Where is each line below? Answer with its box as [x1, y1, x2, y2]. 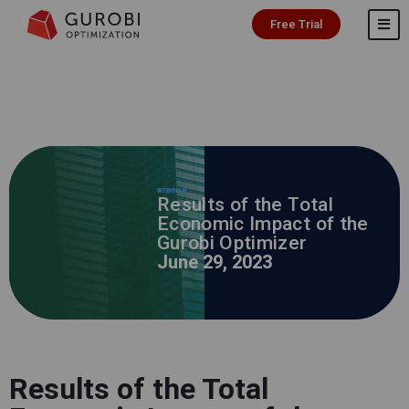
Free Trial [270, 17, 322, 31]
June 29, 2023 [157, 251, 272, 273]
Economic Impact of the [157, 213, 369, 235]
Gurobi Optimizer [157, 232, 308, 254]
